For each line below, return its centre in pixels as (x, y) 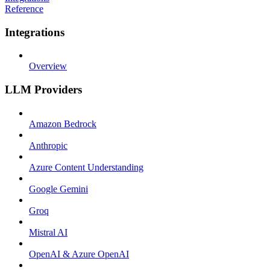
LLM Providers (43, 89)
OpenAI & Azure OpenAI (79, 254)
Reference (24, 8)
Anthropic (48, 145)
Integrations (35, 32)
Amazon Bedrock (63, 124)
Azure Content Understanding (86, 167)
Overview (48, 66)
